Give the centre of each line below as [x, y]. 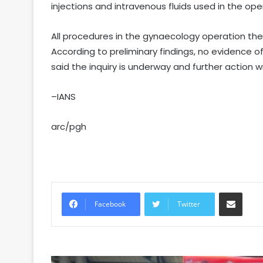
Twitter [189, 204]
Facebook [110, 204]
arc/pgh [69, 127]
